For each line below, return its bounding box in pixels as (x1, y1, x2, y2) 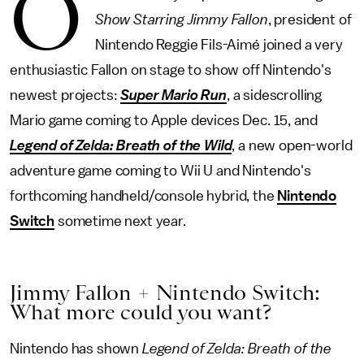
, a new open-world (232, 138, 353, 153)
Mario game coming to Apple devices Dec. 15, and (10, 113, 318, 128)
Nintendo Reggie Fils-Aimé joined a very (94, 37, 343, 52)
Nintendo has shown (10, 341, 142, 356)
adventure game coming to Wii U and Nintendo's (10, 163, 311, 178)
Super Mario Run (120, 88, 227, 102)
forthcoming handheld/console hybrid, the (10, 188, 278, 203)
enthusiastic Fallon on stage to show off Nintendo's (10, 63, 331, 77)
